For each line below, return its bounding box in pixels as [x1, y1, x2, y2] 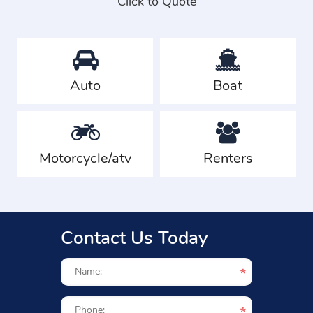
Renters [203, 149, 253, 168]
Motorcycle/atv [39, 149, 131, 168]
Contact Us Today [61, 226, 208, 250]
